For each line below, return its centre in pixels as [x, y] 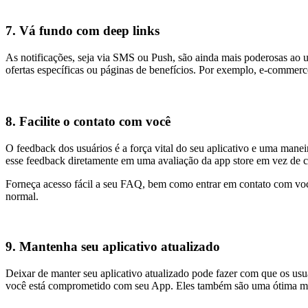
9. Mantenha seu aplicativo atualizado [113, 246]
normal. [22, 197]
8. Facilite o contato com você [88, 122]
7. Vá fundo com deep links [82, 31]
